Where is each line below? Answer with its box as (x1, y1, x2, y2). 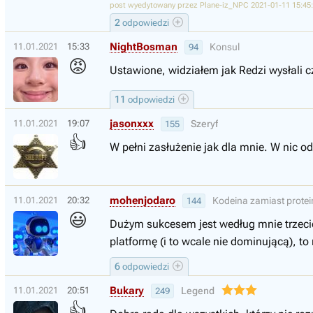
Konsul (210, 41, 240, 52)
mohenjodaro (110, 194, 175, 207)
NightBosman (110, 41, 177, 53)
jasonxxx (110, 117, 154, 130)
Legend (181, 285, 214, 296)
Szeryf (191, 118, 218, 129)
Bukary (110, 284, 144, 297)
